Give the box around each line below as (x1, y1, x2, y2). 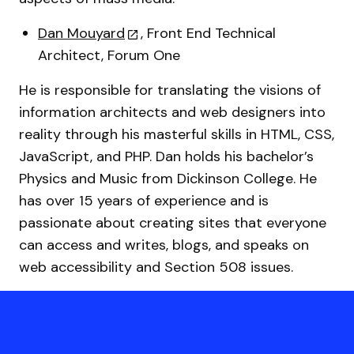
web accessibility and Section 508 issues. (19, 258, 293, 277)
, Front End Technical (141, 24, 276, 43)
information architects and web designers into (19, 103, 326, 122)
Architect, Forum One (38, 46, 180, 65)
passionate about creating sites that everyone (19, 213, 326, 232)
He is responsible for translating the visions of (19, 81, 321, 100)
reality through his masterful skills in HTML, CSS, (19, 125, 334, 144)
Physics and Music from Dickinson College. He (19, 169, 317, 188)
